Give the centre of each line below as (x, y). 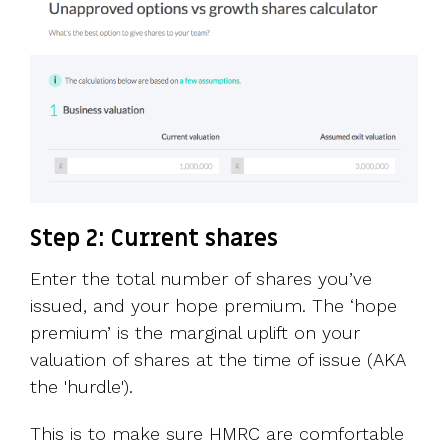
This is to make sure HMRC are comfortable (217, 433)
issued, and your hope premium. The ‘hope (213, 305)
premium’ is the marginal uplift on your (195, 332)
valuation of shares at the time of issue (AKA (217, 359)
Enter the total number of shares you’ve (201, 278)
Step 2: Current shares (154, 238)
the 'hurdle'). (81, 386)
